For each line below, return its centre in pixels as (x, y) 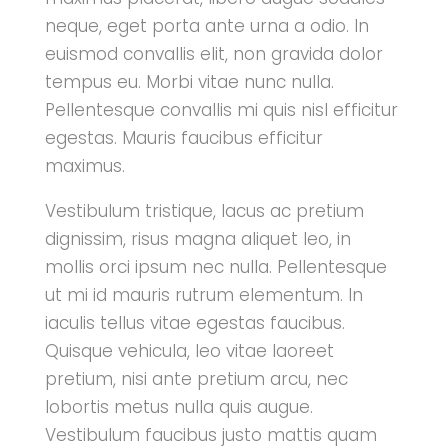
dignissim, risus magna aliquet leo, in (197, 239)
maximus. (84, 166)
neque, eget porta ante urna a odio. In (206, 26)
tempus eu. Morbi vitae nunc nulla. (189, 82)
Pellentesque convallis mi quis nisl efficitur (221, 110)
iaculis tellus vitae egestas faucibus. (194, 323)
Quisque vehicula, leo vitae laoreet (189, 351)
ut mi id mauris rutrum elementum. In (203, 295)
